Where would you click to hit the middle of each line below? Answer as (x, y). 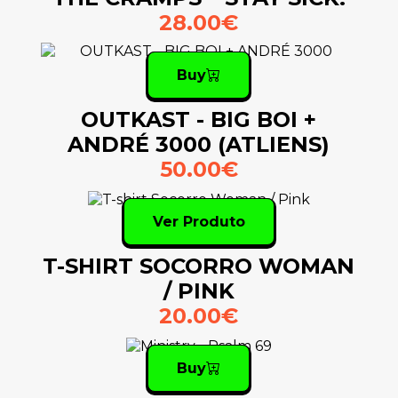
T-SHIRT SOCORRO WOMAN (199, 267)
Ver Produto (199, 222)
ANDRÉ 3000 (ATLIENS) (199, 145)
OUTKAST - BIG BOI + (199, 120)
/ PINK (199, 291)
